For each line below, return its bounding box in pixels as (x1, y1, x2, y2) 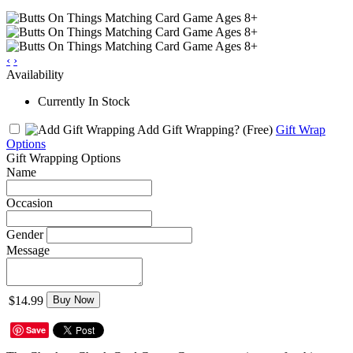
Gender (6, 227, 43, 241)
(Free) (243, 122, 273, 136)
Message (6, 243, 50, 257)
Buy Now (53, 293, 94, 306)
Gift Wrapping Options (6, 150, 121, 165)
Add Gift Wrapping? (135, 122, 243, 136)
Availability (6, 67, 64, 81)
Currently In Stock (38, 94, 130, 108)
